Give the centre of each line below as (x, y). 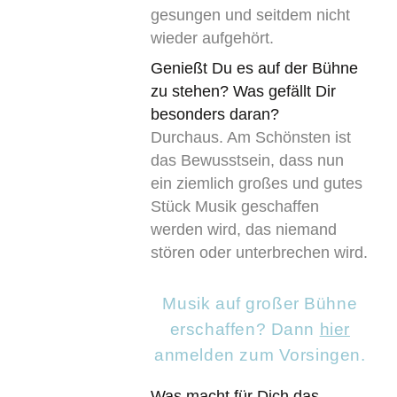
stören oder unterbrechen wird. (259, 253)
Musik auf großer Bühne (260, 303)
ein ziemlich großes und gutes (256, 184)
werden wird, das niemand (243, 230)
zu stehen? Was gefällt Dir (243, 92)
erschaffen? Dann (245, 328)
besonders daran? (214, 115)
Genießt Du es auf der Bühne (254, 69)
